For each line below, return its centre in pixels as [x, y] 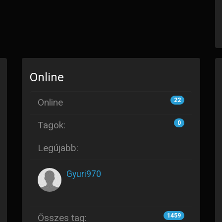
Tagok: [52, 125]
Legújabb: [58, 148]
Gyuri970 [84, 174]
